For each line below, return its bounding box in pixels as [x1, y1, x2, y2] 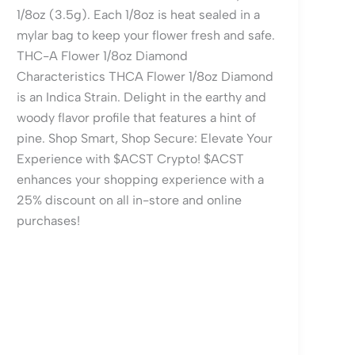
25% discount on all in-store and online [17, 193, 242, 208]
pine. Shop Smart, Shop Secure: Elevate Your [17, 131, 273, 147]
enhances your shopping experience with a [17, 172, 265, 188]
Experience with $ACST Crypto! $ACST [17, 151, 245, 167]
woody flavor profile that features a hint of [17, 110, 257, 126]
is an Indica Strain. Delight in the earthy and [17, 90, 267, 105]
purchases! [17, 213, 81, 229]
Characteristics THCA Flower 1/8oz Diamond [17, 69, 274, 85]
